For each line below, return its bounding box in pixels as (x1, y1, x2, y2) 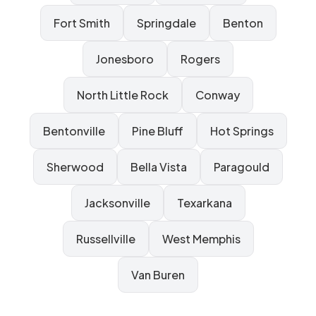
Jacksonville (84, 195, 150, 210)
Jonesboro (96, 51, 154, 66)
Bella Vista (130, 159, 187, 174)
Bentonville (42, 123, 105, 138)
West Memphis (162, 231, 241, 246)
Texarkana (176, 195, 232, 210)
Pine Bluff (131, 123, 183, 138)
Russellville (75, 231, 135, 246)
